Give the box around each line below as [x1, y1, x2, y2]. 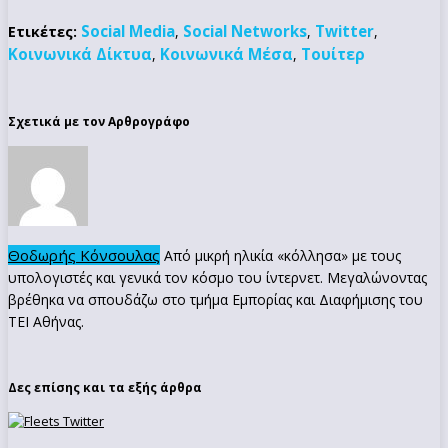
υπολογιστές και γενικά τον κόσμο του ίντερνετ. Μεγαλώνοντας [8, 267, 427, 287]
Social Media [81, 20, 175, 41]
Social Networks [183, 20, 307, 41]
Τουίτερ [301, 43, 365, 64]
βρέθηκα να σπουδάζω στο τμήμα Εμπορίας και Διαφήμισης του [8, 289, 423, 309]
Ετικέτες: [8, 21, 77, 41]
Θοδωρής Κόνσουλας [8, 244, 160, 265]
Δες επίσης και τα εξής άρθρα [8, 379, 202, 397]
